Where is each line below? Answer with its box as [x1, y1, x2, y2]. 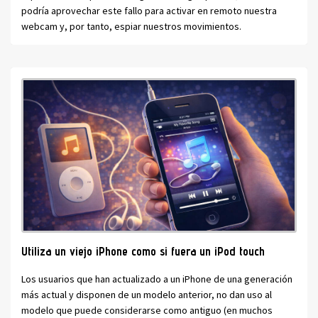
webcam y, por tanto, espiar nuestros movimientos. [21, 20, 241, 33]
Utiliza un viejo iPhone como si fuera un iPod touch [21, 244, 265, 259]
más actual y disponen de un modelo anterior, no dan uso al [21, 288, 272, 302]
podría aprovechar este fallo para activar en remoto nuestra [21, 4, 277, 18]
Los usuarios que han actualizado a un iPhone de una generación [21, 273, 292, 286]
